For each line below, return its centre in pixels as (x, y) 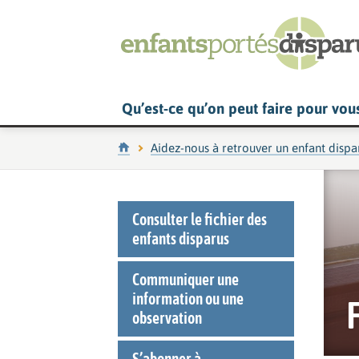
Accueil (149, 147)
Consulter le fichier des (199, 220)
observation (167, 318)
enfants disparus (180, 239)
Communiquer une (185, 279)
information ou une (188, 298)
